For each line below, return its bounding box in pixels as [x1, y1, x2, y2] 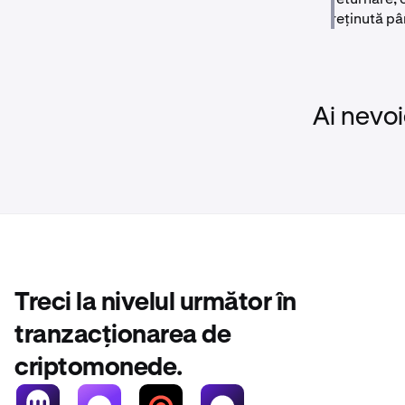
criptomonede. [14, 355, 183, 381]
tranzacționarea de [14, 323, 231, 348]
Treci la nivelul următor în [14, 290, 297, 316]
